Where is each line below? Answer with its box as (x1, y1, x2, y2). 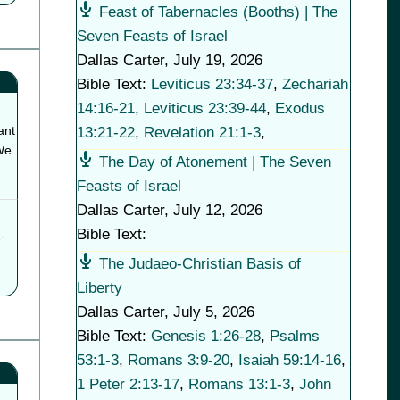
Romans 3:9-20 (127, 352, 229, 369)
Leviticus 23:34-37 (150, 76, 273, 93)
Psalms (269, 328, 320, 345)
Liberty (76, 279, 122, 296)
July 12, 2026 (172, 202, 262, 219)
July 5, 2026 (172, 304, 254, 321)
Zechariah (281, 76, 348, 93)
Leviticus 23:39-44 (143, 100, 266, 117)
